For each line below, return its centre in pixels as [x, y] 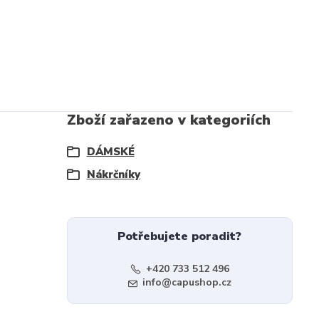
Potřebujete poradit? [180, 236]
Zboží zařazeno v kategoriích [168, 120]
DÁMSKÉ [110, 152]
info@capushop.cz [187, 282]
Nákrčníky [113, 174]
